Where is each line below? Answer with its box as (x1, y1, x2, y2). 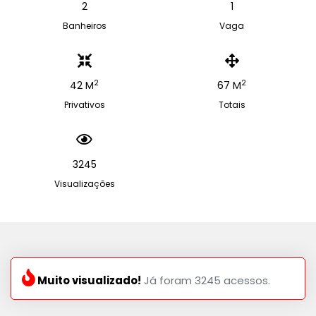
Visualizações (54, 178, 115, 190)
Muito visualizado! (35, 273, 141, 288)
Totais (218, 99, 245, 111)
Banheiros (62, 20, 107, 32)
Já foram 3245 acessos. (141, 273, 270, 288)
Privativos (63, 99, 105, 111)
